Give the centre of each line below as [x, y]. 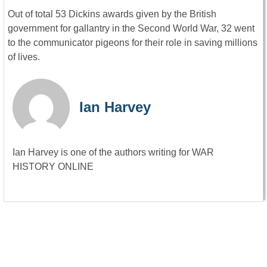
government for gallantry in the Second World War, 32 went [131, 29]
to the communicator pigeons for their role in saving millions [133, 43]
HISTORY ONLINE [53, 167]
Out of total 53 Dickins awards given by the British [112, 14]
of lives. [24, 57]
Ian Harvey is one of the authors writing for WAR [113, 153]
